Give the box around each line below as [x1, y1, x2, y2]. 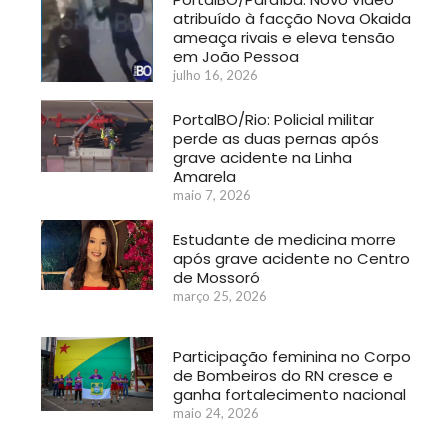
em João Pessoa [172, 45, 299, 67]
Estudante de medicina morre [172, 228, 396, 250]
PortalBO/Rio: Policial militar [172, 108, 374, 130]
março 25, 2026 [172, 287, 267, 304]
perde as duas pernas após [172, 127, 379, 149]
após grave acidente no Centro [172, 247, 410, 269]
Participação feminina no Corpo [172, 345, 411, 367]
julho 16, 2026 [172, 66, 258, 83]
